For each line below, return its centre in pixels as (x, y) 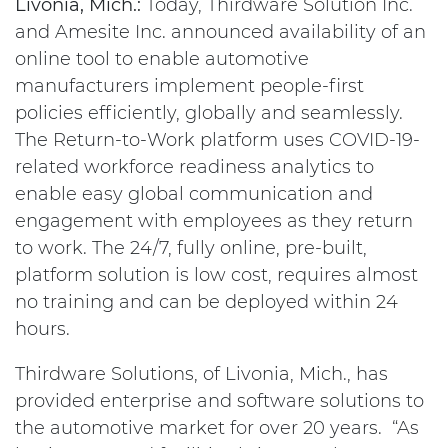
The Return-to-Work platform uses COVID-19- (217, 140)
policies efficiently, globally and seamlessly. (209, 113)
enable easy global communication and (194, 194)
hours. (42, 329)
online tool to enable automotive (162, 59)
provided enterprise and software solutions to (219, 401)
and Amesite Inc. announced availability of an (220, 32)
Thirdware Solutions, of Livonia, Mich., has (201, 374)
